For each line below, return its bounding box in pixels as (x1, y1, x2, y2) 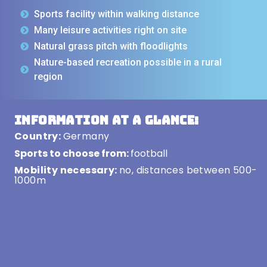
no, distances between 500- (119, 163, 257, 178)
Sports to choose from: (14, 147, 131, 161)
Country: (14, 129, 63, 144)
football (131, 147, 167, 161)
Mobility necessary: (14, 163, 119, 178)
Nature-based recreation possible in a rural (33, 57, 222, 69)
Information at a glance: (14, 113, 199, 129)
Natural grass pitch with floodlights (33, 41, 188, 52)
